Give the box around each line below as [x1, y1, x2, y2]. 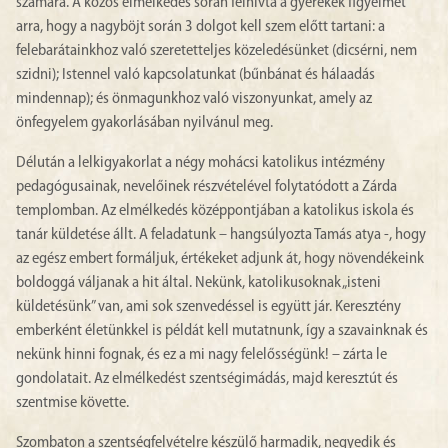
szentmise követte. [16, 395, 129, 411]
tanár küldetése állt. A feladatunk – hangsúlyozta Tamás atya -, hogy [16, 227, 426, 243]
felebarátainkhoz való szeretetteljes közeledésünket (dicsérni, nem [16, 43, 417, 59]
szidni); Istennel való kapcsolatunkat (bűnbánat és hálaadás [16, 67, 375, 83]
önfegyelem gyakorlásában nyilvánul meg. [16, 115, 273, 131]
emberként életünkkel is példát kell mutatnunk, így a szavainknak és [16, 323, 428, 339]
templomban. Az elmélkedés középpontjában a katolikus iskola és [16, 203, 414, 219]
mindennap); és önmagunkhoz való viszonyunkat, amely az [16, 91, 372, 107]
